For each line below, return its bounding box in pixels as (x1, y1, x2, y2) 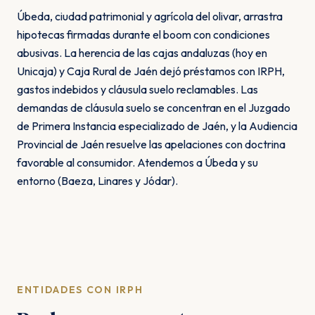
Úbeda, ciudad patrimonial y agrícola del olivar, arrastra (17, 8, 283, 23)
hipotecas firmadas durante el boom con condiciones (17, 27, 270, 41)
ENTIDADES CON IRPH (17, 283, 143, 296)
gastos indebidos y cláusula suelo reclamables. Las (17, 82, 258, 96)
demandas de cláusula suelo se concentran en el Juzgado (17, 100, 290, 115)
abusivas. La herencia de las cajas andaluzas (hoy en (17, 45, 267, 60)
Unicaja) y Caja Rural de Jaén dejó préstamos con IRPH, (17, 63, 285, 78)
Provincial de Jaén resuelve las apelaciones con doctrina (17, 136, 285, 151)
